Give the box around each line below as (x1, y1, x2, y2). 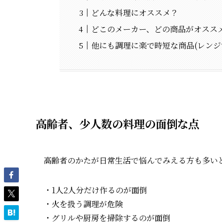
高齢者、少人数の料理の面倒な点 (36, 115, 199, 131)
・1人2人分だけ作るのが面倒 (44, 184, 147, 196)
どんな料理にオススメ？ (91, 7, 179, 19)
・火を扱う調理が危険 (44, 198, 123, 210)
